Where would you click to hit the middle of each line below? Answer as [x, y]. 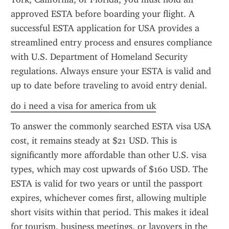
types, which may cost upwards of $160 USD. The [109, 169]
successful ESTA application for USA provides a [105, 28]
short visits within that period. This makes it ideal [110, 212]
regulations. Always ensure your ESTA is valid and [111, 71]
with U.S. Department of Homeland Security [99, 57]
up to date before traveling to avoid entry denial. [109, 85]
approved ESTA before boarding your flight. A [103, 14]
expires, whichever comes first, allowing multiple [109, 198]
